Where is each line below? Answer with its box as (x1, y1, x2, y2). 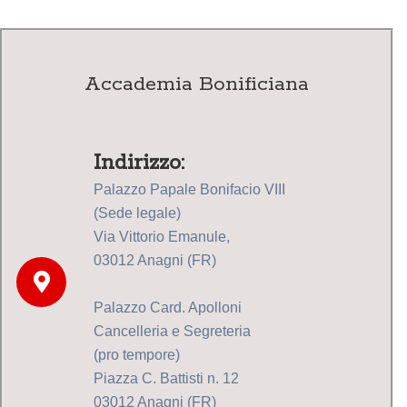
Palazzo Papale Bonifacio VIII (94, 182, 285, 198)
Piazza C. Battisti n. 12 (94, 371, 239, 387)
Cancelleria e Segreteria (94, 323, 251, 340)
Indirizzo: (94, 150, 184, 177)
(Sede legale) (94, 205, 181, 222)
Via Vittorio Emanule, (94, 229, 230, 245)
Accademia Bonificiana (84, 72, 309, 98)
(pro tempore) (94, 347, 180, 363)
